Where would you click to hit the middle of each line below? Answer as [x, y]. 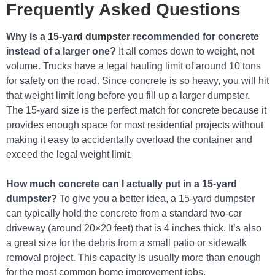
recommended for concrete [195, 37]
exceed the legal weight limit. [69, 154]
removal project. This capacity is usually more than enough [134, 258]
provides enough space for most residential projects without [135, 125]
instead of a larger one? [61, 51]
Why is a [27, 37]
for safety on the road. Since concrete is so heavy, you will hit [137, 81]
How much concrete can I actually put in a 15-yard [122, 184]
